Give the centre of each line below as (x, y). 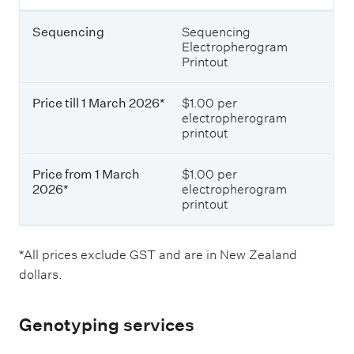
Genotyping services (107, 324)
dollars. (41, 274)
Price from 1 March (86, 174)
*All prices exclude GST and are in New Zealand (158, 254)
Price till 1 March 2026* (99, 103)
